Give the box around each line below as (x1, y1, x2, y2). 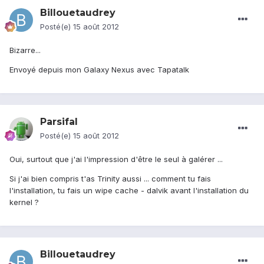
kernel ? (9, 197, 39, 207)
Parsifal (40, 116, 78, 128)
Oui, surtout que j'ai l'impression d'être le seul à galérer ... (9, 154, 223, 164)
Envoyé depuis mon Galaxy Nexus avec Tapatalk (9, 65, 189, 75)
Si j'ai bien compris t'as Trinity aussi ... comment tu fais (9, 174, 211, 184)
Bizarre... (9, 45, 41, 55)
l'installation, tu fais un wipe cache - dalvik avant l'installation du (9, 186, 249, 196)
